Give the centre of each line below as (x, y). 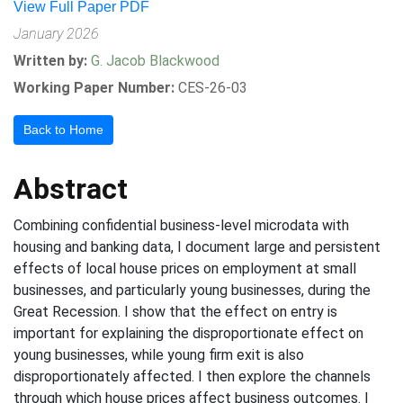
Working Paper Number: (94, 88)
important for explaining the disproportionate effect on (188, 333)
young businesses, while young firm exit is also (159, 355)
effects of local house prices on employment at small (185, 269)
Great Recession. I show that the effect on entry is (175, 312)
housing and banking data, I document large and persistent (197, 247)
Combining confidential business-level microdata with (181, 225)
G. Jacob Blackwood (155, 61)
